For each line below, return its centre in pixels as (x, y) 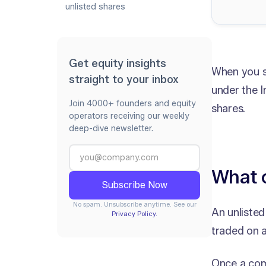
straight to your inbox (124, 80)
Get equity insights (118, 64)
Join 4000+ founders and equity (132, 104)
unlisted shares (95, 7)
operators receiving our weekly (129, 116)
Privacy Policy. (134, 214)
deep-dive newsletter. (111, 129)
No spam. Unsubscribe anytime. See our (134, 204)
